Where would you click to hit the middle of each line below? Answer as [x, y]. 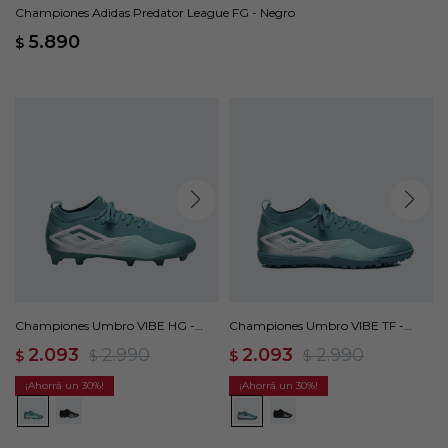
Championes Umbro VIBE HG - [105, 325]
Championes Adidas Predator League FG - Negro [155, 12]
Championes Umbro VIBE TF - [316, 325]
